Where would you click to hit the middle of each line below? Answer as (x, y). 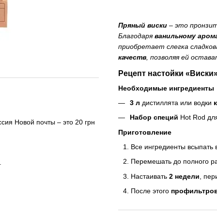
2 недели (184, 176)
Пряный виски (143, 25)
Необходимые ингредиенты (166, 88)
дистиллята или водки (177, 103)
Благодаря (136, 36)
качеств (132, 57)
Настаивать (150, 176)
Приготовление (145, 132)
